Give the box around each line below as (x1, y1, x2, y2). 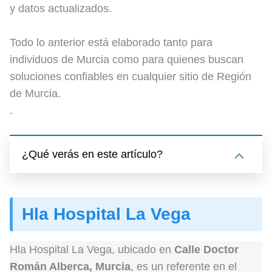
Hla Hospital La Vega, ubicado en (10, 243, 174, 256)
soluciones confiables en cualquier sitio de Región (10, 70, 251, 83)
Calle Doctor (174, 243, 239, 256)
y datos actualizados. (10, 2, 112, 15)
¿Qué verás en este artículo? (22, 148, 163, 160)
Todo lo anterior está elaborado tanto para (10, 36, 212, 49)
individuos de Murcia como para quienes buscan (10, 53, 243, 66)
